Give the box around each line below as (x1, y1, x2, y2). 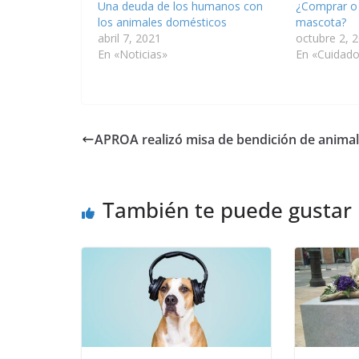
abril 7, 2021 (98, 30, 161, 46)
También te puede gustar (103, 195, 352, 224)
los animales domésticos (98, 14, 227, 30)
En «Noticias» (98, 46, 167, 62)
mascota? (295, 14, 346, 30)
